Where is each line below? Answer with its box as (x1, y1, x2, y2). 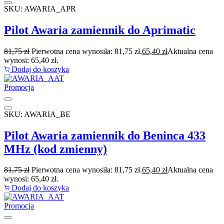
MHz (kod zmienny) (4, 142, 107, 155)
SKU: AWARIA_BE (4, 109, 70, 118)
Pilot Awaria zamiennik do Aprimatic (4, 23, 195, 36)
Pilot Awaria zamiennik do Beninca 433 (4, 128, 205, 142)
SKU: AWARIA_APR (4, 4, 76, 13)
